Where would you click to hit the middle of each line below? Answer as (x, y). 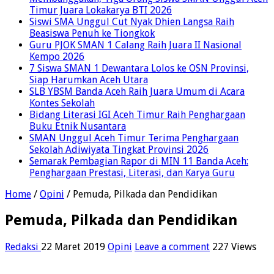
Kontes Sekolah (62, 103)
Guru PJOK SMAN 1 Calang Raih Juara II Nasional (135, 45)
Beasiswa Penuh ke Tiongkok (92, 33)
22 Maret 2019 (73, 247)
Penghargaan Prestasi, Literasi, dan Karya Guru (132, 172)
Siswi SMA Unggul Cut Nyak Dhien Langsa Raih (132, 21)
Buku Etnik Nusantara (78, 126)
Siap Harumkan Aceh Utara (89, 80)
